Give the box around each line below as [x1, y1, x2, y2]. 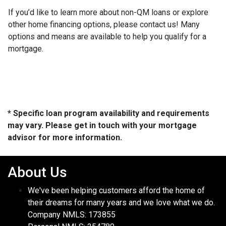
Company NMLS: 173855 [28, 210, 116, 220]
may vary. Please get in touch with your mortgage [8, 121, 197, 131]
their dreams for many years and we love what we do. [28, 198, 215, 208]
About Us [8, 164, 67, 181]
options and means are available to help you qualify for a [8, 32, 206, 42]
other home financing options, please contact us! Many [8, 20, 200, 30]
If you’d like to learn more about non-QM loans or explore [8, 8, 208, 18]
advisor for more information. [8, 133, 122, 143]
